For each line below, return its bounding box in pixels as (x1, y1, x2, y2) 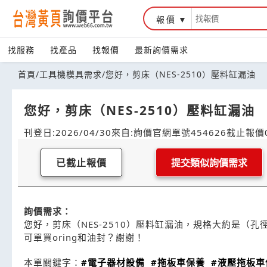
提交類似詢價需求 (171, 158, 247, 168)
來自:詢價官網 (111, 126, 172, 138)
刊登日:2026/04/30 (24, 126, 111, 138)
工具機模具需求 (39, 69, 102, 80)
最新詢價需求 (135, 44, 188, 55)
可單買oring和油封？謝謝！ (24, 231, 144, 243)
